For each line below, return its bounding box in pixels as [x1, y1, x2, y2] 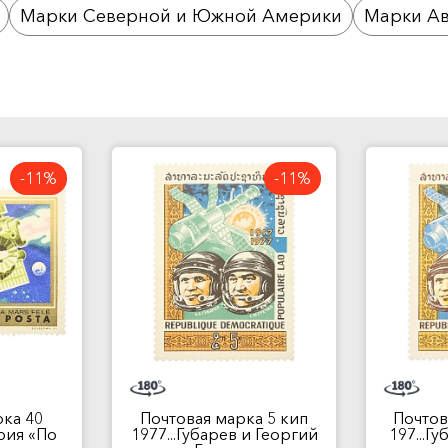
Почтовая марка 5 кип [140, 408, 308, 428]
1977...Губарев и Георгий [130, 424, 318, 444]
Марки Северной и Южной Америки [20, 5, 342, 27]
